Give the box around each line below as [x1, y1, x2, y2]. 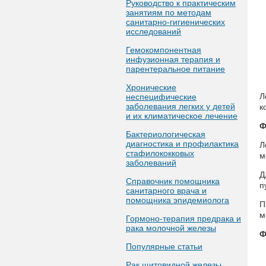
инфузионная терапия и [126, 55, 220, 64]
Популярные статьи [126, 242, 202, 251]
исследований [126, 27, 181, 36]
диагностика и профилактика [126, 139, 239, 148]
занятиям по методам [126, 8, 211, 17]
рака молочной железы [126, 223, 216, 233]
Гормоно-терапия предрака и [126, 214, 241, 223]
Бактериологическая [126, 129, 205, 139]
